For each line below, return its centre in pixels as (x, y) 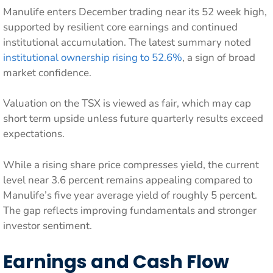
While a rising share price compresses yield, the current (131, 165)
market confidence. (47, 73)
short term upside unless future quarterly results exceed (133, 119)
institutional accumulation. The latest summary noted (127, 42)
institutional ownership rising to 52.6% (93, 57)
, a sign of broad (219, 57)
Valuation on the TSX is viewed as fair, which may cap (127, 103)
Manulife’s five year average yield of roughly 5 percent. (130, 195)
